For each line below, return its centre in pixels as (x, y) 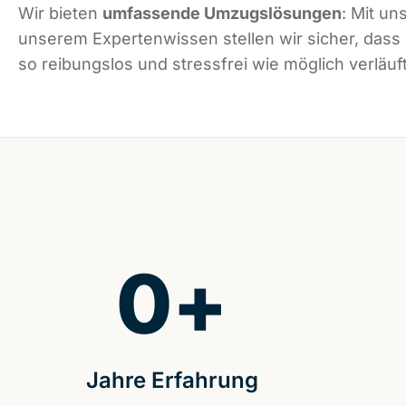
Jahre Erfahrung (172, 381)
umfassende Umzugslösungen (222, 14)
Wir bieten (60, 14)
